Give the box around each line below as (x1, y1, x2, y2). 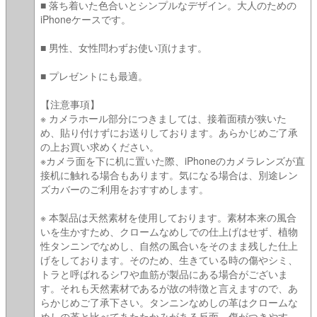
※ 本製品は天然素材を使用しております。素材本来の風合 (40, 209, 296, 224)
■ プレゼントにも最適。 (40, 68, 148, 83)
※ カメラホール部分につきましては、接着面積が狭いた (40, 110, 287, 125)
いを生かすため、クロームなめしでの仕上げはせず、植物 (40, 224, 298, 238)
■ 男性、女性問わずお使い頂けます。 (40, 40, 207, 54)
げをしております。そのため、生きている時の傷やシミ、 (40, 252, 298, 267)
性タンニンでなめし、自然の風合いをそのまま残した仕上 (40, 238, 298, 253)
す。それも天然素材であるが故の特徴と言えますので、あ (40, 280, 298, 295)
